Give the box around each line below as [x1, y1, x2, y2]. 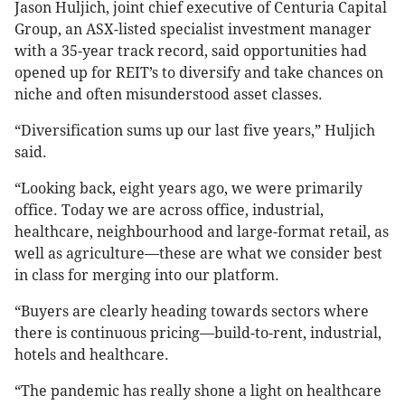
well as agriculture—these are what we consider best [14, 245, 382, 263]
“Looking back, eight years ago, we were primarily [14, 180, 363, 198]
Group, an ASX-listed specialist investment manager [14, 21, 372, 39]
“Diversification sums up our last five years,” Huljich [14, 122, 375, 140]
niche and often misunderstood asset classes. [14, 86, 323, 104]
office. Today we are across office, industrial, [14, 202, 324, 220]
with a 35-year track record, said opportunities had [14, 42, 367, 61]
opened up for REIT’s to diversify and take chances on [14, 64, 383, 82]
